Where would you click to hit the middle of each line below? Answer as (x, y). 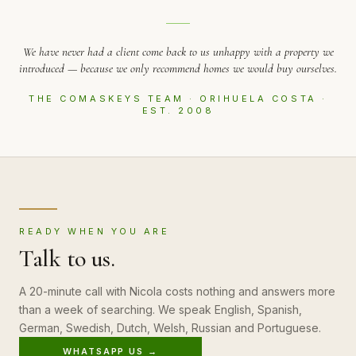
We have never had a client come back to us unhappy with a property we (178, 52)
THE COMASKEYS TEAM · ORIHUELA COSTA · (178, 99)
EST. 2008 (178, 111)
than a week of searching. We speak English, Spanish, (161, 310)
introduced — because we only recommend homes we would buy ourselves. (178, 69)
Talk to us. (67, 259)
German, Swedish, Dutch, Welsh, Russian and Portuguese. (170, 328)
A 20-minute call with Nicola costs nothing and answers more (177, 292)
